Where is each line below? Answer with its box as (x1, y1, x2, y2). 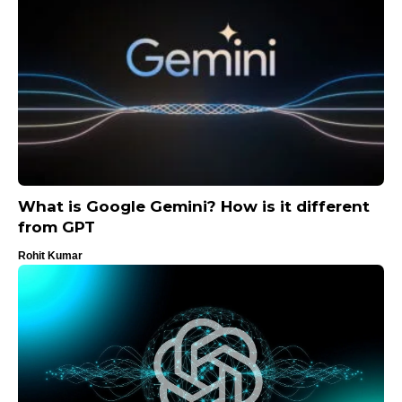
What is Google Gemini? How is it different (18, 197, 370, 216)
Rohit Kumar (18, 249, 83, 263)
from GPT (18, 218, 95, 237)
